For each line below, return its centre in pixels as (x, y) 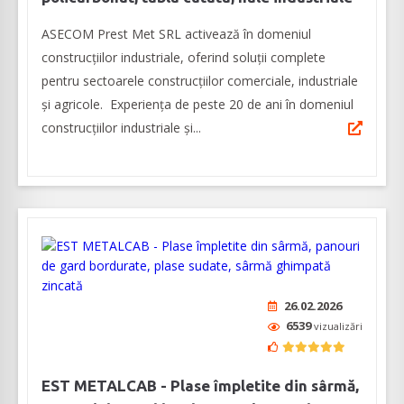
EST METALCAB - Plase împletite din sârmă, (200, 386)
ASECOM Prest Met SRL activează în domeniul (176, 34)
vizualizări (338, 326)
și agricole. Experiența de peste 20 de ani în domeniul (197, 105)
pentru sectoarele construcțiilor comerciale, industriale (200, 81)
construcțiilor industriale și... (121, 128)
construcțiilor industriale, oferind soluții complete (184, 58)
